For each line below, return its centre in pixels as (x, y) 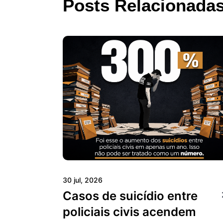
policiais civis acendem (129, 212)
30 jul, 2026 (83, 180)
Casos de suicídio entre (130, 196)
